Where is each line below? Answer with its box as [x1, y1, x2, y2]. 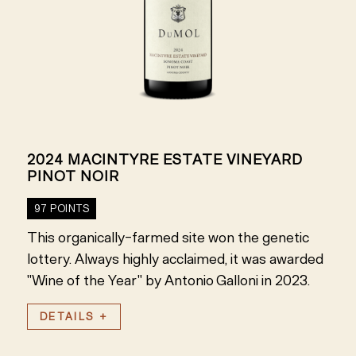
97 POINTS [33, 202, 90, 215]
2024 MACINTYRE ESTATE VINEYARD [26, 150, 302, 168]
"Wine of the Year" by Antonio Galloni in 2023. [26, 271, 310, 289]
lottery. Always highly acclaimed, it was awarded [26, 250, 323, 268]
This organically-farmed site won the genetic [26, 228, 308, 246]
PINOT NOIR [26, 167, 119, 185]
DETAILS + [39, 310, 109, 323]
